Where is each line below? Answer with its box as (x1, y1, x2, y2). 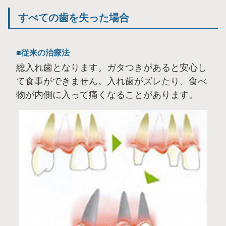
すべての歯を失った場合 (18, 12, 129, 23)
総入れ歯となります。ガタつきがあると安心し (16, 62, 207, 73)
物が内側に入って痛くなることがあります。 (16, 89, 198, 100)
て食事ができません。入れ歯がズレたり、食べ (16, 76, 207, 86)
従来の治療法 (21, 48, 70, 57)
